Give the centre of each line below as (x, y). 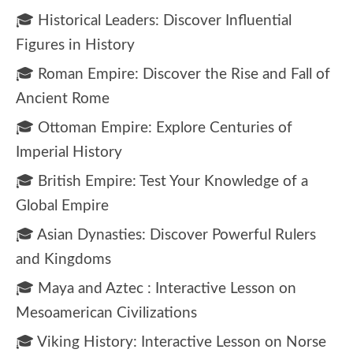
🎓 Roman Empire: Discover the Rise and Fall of (173, 74)
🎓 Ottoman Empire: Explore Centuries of (154, 128)
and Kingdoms (63, 259)
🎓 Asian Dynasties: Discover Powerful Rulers (166, 235)
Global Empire (62, 206)
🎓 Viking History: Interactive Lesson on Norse (171, 342)
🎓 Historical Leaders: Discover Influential (154, 20)
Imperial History (69, 152)
